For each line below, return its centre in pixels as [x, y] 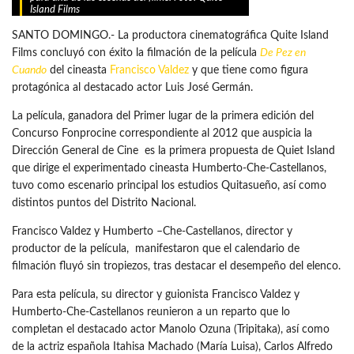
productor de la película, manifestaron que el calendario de [156, 249]
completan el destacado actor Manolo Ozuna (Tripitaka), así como [171, 330]
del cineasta [78, 71]
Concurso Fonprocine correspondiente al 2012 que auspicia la [162, 134]
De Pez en [283, 53]
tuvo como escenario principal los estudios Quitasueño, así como [169, 186]
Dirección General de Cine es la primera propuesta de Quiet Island [173, 151]
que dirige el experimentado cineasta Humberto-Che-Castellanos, [171, 169]
